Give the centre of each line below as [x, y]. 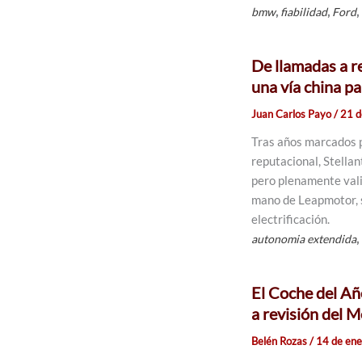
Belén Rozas [281, 341]
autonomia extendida [304, 239]
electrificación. [291, 219]
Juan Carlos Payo [293, 114]
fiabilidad [304, 12]
